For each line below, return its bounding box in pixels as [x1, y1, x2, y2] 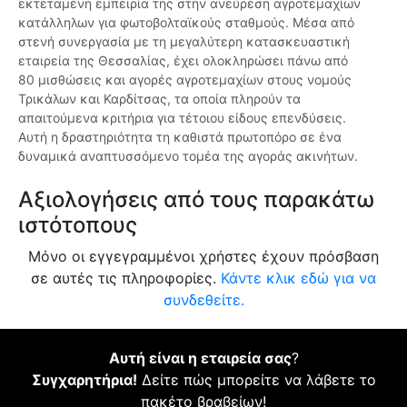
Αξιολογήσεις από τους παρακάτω [18, 186, 374, 213]
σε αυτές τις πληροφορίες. [31, 269, 221, 288]
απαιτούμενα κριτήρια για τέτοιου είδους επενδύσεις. [18, 110, 346, 126]
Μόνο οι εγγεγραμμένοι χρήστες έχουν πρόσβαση [28, 247, 379, 266]
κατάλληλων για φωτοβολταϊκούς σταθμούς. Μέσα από [18, 15, 354, 31]
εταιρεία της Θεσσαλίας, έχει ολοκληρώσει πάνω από [18, 53, 348, 69]
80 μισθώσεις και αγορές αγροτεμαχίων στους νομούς [18, 72, 352, 88]
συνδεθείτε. [163, 291, 244, 310]
